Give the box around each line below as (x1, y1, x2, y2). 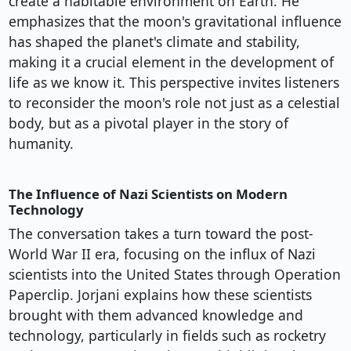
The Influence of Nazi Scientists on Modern (8, 185, 288, 204)
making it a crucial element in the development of (8, 52, 334, 72)
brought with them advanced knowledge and (8, 306, 303, 325)
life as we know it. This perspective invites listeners (8, 73, 339, 92)
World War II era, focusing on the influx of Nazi (8, 244, 316, 264)
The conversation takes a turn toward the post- (8, 224, 313, 244)
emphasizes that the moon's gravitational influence (8, 12, 342, 31)
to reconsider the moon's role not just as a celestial (8, 93, 340, 113)
